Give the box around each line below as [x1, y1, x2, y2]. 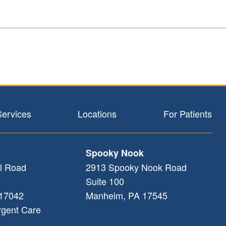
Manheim [85, 188, 123, 202]
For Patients [163, 106, 212, 120]
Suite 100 [85, 174, 124, 188]
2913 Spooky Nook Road [85, 160, 187, 174]
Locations [78, 106, 117, 120]
